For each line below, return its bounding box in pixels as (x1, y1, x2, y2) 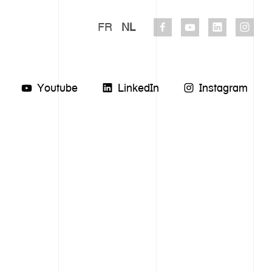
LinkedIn (118, 81, 159, 94)
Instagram (199, 81, 248, 94)
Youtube (37, 81, 78, 94)
